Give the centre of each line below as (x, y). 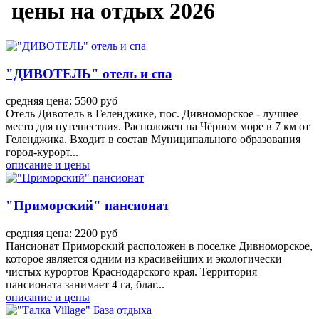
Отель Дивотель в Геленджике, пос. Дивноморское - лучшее (152, 114)
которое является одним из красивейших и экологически (144, 258)
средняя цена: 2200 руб (62, 233)
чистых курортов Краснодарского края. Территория (131, 271)
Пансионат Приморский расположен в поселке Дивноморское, (159, 246)
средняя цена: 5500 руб (62, 101)
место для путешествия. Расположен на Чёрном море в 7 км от (158, 127)
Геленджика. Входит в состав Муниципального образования (153, 140)
